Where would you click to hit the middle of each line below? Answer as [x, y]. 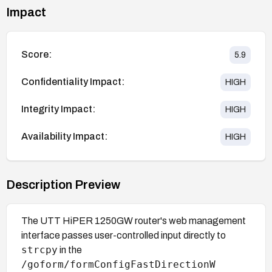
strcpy [39, 250]
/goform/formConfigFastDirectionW [118, 264]
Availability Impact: [64, 137]
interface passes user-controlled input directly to [124, 235]
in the [70, 250]
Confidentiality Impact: [73, 82]
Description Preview [63, 184]
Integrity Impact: [58, 109]
